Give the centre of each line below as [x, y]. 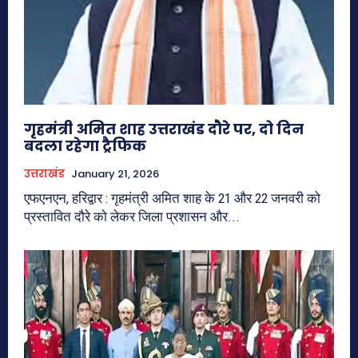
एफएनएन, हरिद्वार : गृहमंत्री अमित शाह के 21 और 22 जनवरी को [172, 199]
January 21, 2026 [115, 174]
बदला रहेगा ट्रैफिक [85, 146]
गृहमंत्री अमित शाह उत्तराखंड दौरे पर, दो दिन [164, 129]
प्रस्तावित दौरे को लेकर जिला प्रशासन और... [132, 217]
